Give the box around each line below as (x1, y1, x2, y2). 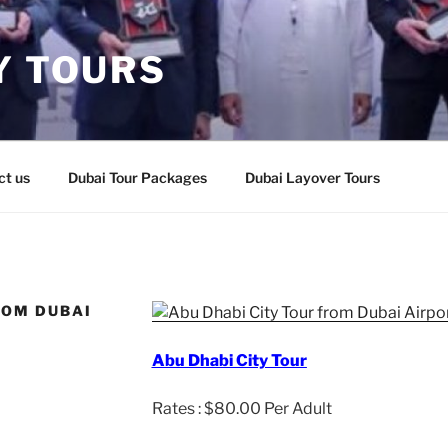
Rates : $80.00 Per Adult (151, 399, 332, 418)
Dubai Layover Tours (244, 168, 380, 186)
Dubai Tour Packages (67, 168, 207, 186)
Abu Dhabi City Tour (151, 351, 307, 370)
